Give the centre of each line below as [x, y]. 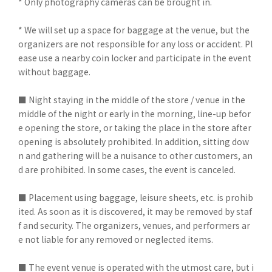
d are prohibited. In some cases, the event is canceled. [127, 169]
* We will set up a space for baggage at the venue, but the [134, 30]
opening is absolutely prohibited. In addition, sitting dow [134, 141]
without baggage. [54, 72]
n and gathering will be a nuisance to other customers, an [135, 155]
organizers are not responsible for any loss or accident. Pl [135, 44]
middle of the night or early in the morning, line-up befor [134, 114]
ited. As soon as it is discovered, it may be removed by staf [135, 211]
